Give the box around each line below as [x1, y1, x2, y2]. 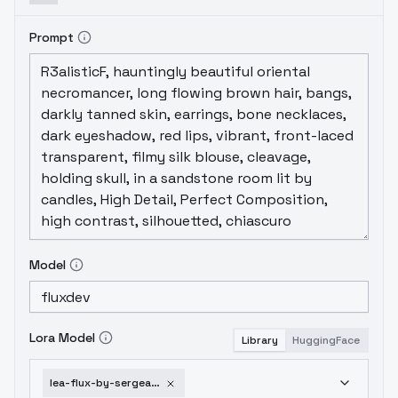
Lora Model [29, 330, 95, 346]
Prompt [29, 29, 74, 45]
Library [242, 333, 278, 347]
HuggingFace [292, 333, 360, 347]
